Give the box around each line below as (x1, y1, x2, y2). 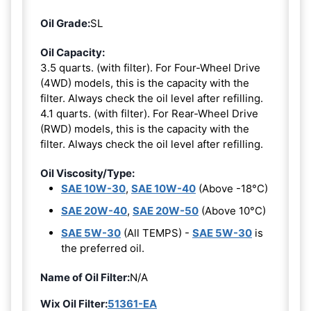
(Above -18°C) (196, 182, 268, 196)
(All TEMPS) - (121, 226, 192, 240)
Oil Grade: (40, 17, 90, 31)
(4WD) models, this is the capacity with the (40, 76, 249, 90)
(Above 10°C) (199, 204, 266, 218)
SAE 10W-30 (61, 182, 126, 196)
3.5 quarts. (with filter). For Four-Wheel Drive (40, 61, 260, 75)
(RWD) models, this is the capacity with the (40, 122, 249, 136)
